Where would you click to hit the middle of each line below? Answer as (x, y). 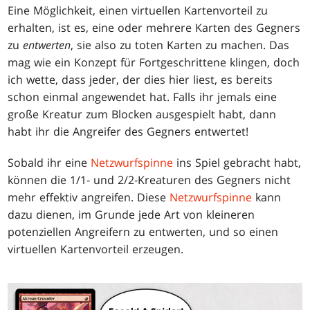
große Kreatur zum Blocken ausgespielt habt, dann (142, 115)
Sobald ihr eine (49, 163)
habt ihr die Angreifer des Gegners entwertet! (128, 132)
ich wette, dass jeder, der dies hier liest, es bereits (140, 80)
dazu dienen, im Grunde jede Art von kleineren (131, 215)
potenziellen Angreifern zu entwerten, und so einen (143, 232)
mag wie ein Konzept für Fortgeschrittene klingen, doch (154, 63)
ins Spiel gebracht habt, (237, 163)
